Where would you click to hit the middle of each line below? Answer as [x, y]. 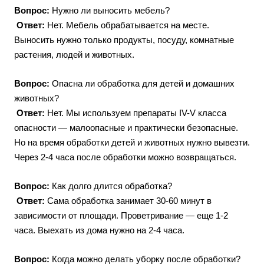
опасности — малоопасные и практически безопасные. [126, 128]
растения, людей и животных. [74, 55]
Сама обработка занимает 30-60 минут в [128, 201]
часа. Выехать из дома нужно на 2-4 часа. [99, 230]
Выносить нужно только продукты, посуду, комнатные [124, 40]
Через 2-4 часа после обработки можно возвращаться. [125, 157]
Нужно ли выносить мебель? [110, 10]
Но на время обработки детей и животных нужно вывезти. [132, 142]
